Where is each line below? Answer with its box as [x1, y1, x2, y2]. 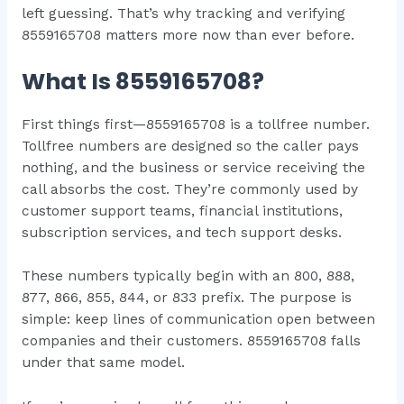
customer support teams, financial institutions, [21, 202, 343, 219]
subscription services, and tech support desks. [21, 224, 342, 241]
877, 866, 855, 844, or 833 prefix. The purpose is [21, 289, 352, 307]
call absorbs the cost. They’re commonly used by [21, 180, 358, 197]
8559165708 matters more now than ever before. [21, 26, 354, 43]
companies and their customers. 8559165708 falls [21, 333, 361, 350]
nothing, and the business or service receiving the [21, 159, 365, 176]
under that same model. [21, 354, 185, 372]
